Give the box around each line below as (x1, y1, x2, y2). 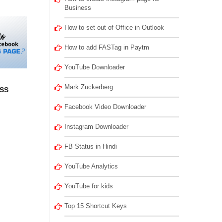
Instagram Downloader (64, 123, 128, 130)
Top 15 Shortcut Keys (64, 202, 127, 210)
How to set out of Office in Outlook (64, 24, 164, 31)
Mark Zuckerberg (64, 83, 113, 91)
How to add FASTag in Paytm (64, 44, 149, 51)
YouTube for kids (64, 182, 113, 190)
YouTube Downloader (64, 63, 125, 71)
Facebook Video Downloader (64, 103, 146, 111)
